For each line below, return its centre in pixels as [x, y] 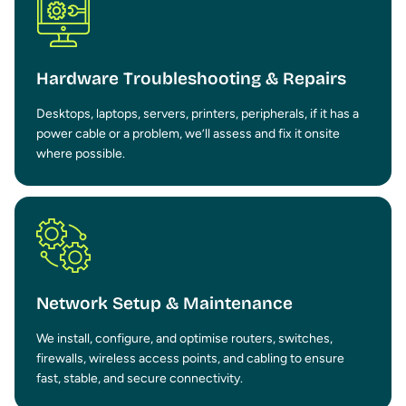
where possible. [81, 154]
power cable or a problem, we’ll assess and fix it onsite [188, 134]
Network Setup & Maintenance [164, 304]
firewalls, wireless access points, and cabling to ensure [190, 359]
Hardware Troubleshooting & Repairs [191, 79]
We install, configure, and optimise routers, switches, [184, 339]
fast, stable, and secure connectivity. [140, 379]
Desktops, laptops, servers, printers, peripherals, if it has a [198, 114]
